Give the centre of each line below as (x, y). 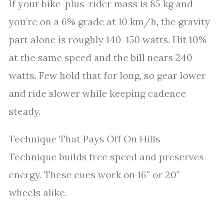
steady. (25, 111)
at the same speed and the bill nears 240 (101, 57)
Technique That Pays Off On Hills (85, 139)
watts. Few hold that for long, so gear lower (107, 75)
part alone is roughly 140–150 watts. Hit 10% (108, 39)
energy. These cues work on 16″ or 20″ (94, 175)
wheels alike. (38, 193)
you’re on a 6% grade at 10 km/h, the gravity (109, 22)
